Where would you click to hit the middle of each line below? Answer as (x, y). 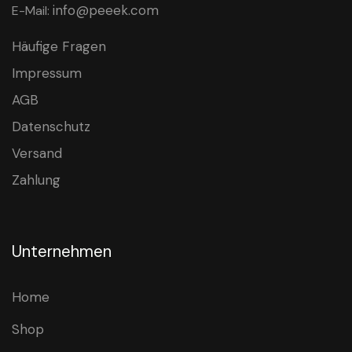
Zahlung (36, 180)
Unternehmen (62, 252)
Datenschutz (51, 127)
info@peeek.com (106, 11)
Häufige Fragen (59, 47)
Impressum (47, 73)
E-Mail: (32, 11)
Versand (37, 154)
